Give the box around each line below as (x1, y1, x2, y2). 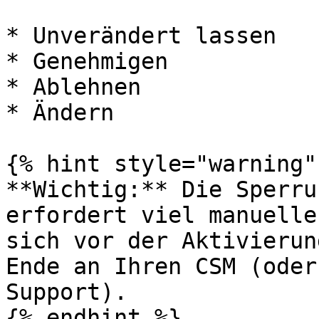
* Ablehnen (6, 74, 141, 100)
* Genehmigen (6, 48, 168, 74)
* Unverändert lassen (6, 23, 276, 48)
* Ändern (6, 100, 114, 125)
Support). (6, 279, 127, 305)
